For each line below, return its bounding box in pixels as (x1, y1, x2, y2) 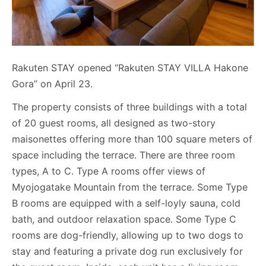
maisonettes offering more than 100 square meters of (12, 133, 252, 145)
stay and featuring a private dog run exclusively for (12, 245, 243, 257)
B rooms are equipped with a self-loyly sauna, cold (12, 197, 240, 209)
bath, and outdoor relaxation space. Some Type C (12, 213, 236, 225)
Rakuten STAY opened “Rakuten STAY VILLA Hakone (12, 62, 248, 74)
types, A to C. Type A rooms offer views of (12, 165, 205, 177)
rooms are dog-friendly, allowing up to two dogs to (12, 229, 243, 241)
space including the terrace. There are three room (12, 149, 235, 161)
